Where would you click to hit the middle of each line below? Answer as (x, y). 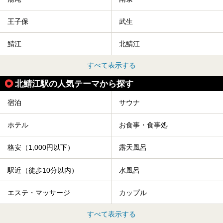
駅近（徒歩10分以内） (43, 170)
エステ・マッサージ (39, 193)
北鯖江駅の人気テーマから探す (74, 84)
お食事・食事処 (143, 125)
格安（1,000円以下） (41, 148)
